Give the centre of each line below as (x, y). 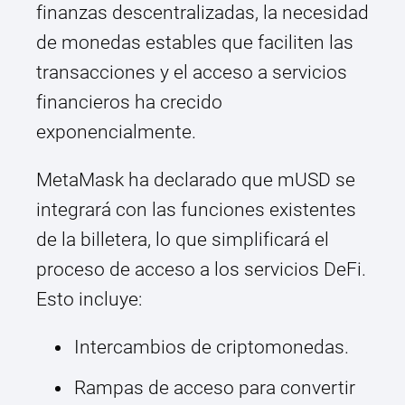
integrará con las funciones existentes (196, 210)
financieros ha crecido (129, 103)
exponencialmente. (116, 132)
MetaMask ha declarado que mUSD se (196, 180)
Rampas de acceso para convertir (215, 388)
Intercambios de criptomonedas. (212, 348)
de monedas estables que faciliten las (195, 43)
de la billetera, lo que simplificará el (183, 240)
